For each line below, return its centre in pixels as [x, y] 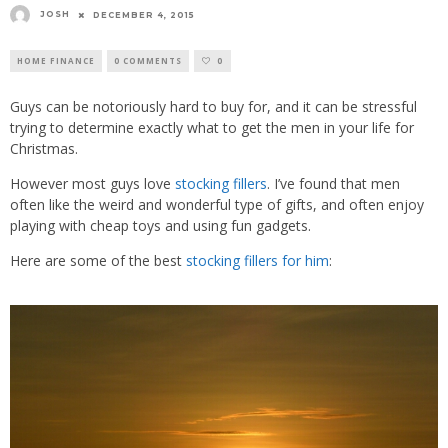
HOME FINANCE [56, 60]
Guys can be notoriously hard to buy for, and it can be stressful [213, 106]
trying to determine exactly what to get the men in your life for [212, 127]
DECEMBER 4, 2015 [144, 14]
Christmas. [44, 148]
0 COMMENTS [148, 60]
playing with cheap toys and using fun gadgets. [160, 225]
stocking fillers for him [257, 260]
